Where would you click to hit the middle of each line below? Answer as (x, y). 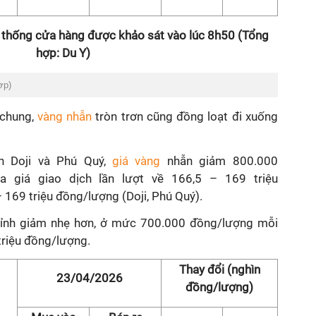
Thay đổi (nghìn (219, 269)
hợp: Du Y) (63, 53)
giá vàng (136, 161)
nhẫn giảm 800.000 (219, 161)
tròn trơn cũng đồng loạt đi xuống (185, 116)
